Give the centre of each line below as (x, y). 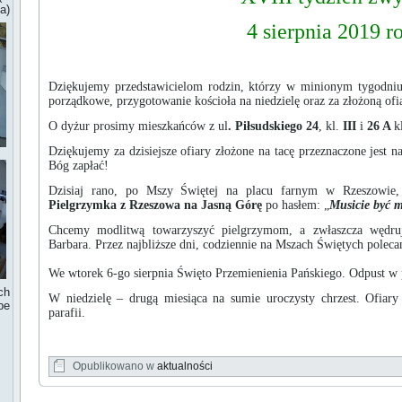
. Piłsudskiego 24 (273, 126)
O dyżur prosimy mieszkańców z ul (138, 126)
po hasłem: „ (296, 205)
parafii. (67, 312)
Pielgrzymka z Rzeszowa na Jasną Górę (155, 205)
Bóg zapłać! (79, 166)
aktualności (185, 366)
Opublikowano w (114, 366)
